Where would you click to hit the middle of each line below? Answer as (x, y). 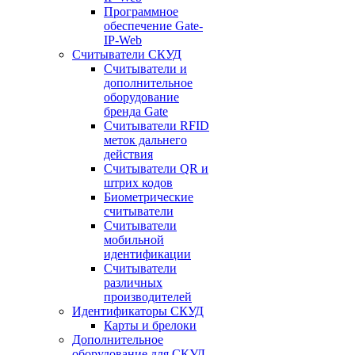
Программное (141, 11)
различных (133, 282)
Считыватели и (145, 69)
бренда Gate (136, 111)
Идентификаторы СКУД (138, 311)
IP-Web (123, 40)
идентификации (147, 254)
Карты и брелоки (150, 325)
